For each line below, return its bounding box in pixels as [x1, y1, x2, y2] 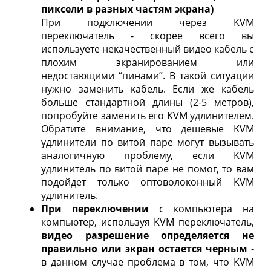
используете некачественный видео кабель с [41, 42, 254, 56]
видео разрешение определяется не [41, 228, 254, 242]
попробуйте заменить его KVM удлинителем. [41, 108, 254, 122]
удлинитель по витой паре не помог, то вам [41, 162, 254, 175]
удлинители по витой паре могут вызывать [41, 135, 254, 149]
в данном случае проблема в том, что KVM [41, 255, 254, 269]
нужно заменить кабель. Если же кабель [41, 82, 254, 96]
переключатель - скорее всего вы [41, 28, 254, 42]
